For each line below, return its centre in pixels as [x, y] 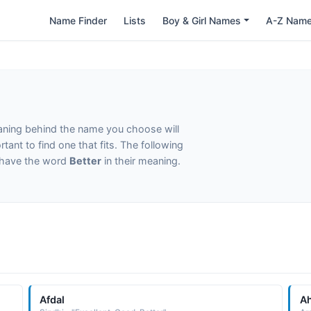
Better [85, 161]
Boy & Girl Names [202, 20]
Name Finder [78, 20]
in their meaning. [141, 161]
